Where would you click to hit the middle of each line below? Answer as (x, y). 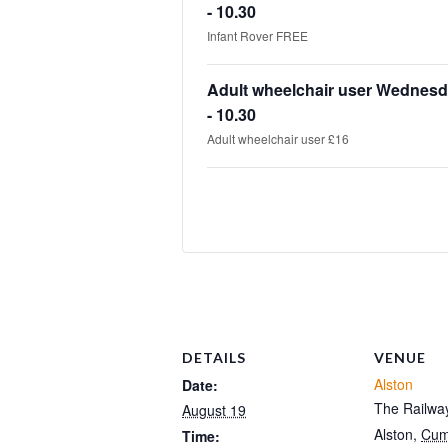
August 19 (214, 409)
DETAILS (214, 357)
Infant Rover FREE (257, 35)
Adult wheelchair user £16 (278, 138)
